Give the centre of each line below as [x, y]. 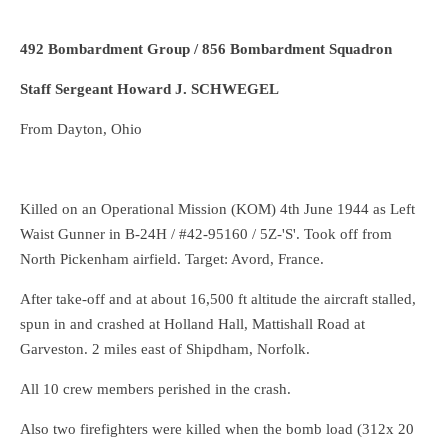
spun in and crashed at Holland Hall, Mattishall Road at [192, 324]
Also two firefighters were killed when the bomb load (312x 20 [217, 429]
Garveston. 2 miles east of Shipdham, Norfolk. [167, 349]
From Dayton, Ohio [81, 129]
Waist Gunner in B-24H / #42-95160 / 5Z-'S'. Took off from [206, 234]
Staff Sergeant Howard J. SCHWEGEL [149, 89]
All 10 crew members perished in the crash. [155, 389]
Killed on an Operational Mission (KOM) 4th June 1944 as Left [217, 209]
